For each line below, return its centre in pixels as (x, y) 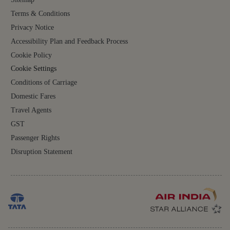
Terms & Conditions (40, 14)
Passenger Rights (35, 138)
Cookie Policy (31, 55)
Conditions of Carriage (44, 82)
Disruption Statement (42, 152)
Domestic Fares (33, 96)
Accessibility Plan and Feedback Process (69, 41)
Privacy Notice (32, 27)
